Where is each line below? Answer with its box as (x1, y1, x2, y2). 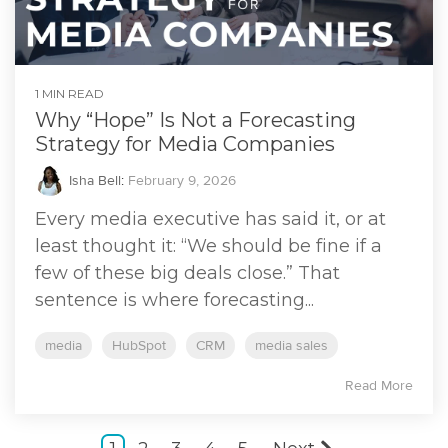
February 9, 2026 (128, 172, 236, 190)
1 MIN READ (35, 86, 104, 102)
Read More (345, 377, 413, 395)
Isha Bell (65, 172, 121, 190)
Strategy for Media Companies (35, 132, 335, 157)
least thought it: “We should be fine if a (35, 235, 382, 258)
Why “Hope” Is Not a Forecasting (35, 108, 356, 133)
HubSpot (112, 337, 166, 355)
